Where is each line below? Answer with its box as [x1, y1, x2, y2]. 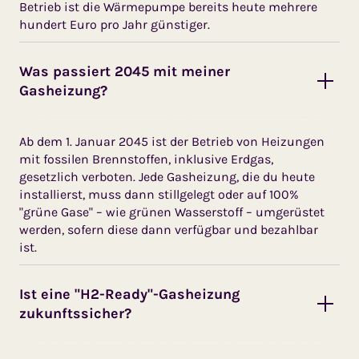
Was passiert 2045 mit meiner [19, 62, 230, 80]
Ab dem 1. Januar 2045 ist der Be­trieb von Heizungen [19, 133, 325, 149]
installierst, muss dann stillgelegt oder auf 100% [19, 186, 299, 202]
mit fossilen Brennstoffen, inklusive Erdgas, [19, 151, 273, 167]
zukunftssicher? [19, 304, 131, 322]
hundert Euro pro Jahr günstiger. [19, 16, 210, 32]
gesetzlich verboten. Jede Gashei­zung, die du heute [19, 168, 315, 184]
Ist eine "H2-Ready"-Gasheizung [19, 284, 240, 303]
